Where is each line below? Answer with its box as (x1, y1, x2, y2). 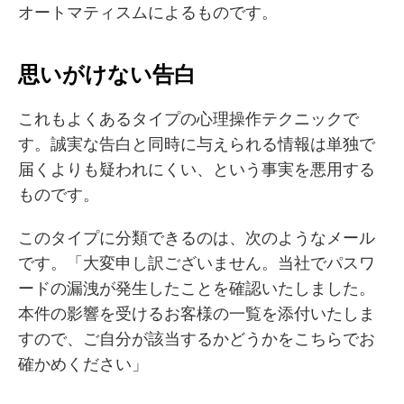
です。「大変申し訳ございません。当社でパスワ (18, 252, 375, 273)
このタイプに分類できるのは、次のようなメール (18, 227, 375, 248)
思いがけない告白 (18, 60, 196, 87)
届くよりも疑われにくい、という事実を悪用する (18, 159, 375, 179)
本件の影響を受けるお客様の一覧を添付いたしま (18, 303, 375, 324)
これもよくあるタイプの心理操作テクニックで (18, 108, 359, 129)
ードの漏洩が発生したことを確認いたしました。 (18, 278, 375, 298)
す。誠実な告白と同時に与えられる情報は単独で (18, 133, 375, 154)
